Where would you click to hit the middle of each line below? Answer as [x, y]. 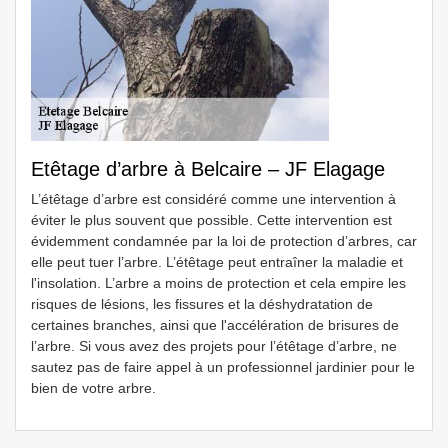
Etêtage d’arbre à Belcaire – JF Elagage [208, 169]
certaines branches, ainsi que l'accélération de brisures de [215, 325]
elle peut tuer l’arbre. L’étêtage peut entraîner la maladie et [217, 262]
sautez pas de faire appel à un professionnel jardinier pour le [223, 367]
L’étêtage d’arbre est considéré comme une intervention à [213, 199]
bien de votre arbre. [93, 388]
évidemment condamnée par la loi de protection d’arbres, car [224, 241]
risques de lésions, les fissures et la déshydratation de [202, 304]
